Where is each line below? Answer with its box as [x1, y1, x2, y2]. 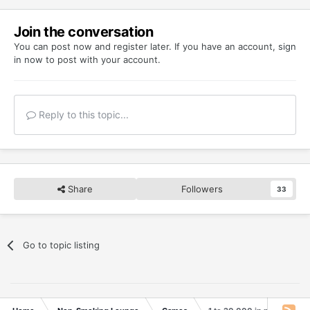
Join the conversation [14, 23, 154, 40]
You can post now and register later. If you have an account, [14, 40, 278, 52]
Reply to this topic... [36, 108, 129, 120]
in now [14, 53, 43, 65]
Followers [181, 183, 224, 194]
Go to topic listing [23, 239, 100, 250]
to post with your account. [43, 53, 161, 65]
